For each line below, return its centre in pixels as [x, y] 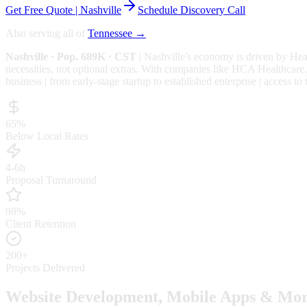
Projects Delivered [45, 267]
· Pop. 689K [77, 56]
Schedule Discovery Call [192, 10]
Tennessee [110, 33]
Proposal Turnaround [51, 180]
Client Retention [41, 223]
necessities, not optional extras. [72, 69]
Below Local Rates [47, 136]
